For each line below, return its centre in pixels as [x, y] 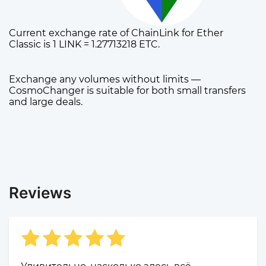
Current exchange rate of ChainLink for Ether [116, 33]
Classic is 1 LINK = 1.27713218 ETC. [84, 45]
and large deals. [46, 102]
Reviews [40, 193]
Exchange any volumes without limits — [105, 80]
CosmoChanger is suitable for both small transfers [127, 91]
